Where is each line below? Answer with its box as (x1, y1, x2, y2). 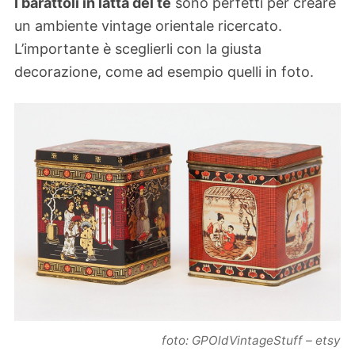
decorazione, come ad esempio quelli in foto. (14, 63, 314, 80)
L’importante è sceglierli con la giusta (14, 40, 261, 57)
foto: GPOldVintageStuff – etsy (162, 333, 341, 349)
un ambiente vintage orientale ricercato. (14, 17, 282, 34)
